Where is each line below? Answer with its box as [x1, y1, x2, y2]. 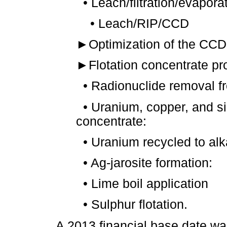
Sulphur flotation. [88, 198, 187, 212]
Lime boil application [88, 177, 208, 191]
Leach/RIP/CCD [95, 16, 189, 30]
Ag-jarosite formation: [88, 156, 212, 170]
